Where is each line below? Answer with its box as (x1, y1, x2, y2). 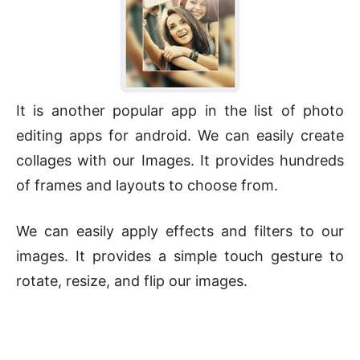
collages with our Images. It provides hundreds (16, 152, 344, 170)
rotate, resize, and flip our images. (16, 272, 247, 290)
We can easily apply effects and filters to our (16, 223, 344, 240)
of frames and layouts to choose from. (16, 177, 278, 194)
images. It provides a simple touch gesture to (16, 247, 344, 265)
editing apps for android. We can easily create (16, 127, 344, 145)
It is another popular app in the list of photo (16, 102, 344, 120)
